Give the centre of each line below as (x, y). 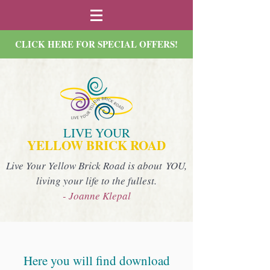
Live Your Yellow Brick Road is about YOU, (96, 165)
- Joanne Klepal (96, 196)
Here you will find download (96, 260)
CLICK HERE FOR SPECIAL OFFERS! (96, 44)
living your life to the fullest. (96, 181)
